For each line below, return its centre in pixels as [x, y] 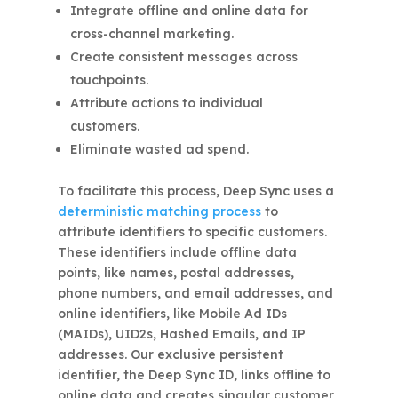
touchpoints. [109, 80]
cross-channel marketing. [151, 34]
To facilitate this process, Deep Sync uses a [195, 191]
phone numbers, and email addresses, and [195, 294]
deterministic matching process [159, 212]
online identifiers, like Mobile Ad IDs [172, 314]
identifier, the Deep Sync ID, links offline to [194, 375]
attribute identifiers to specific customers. [192, 232]
